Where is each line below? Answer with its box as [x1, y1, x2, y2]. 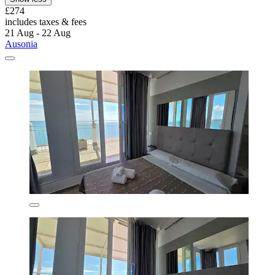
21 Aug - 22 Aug [5, 28, 71, 39]
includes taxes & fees [5, 17, 87, 28]
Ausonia [5, 39, 37, 50]
